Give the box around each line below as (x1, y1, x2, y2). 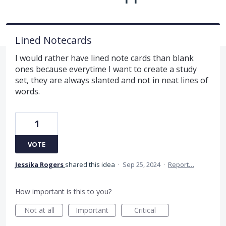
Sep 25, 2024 (123, 159, 160, 169)
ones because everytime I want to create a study (15, 63, 197, 75)
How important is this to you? (15, 186, 111, 196)
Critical (134, 205, 156, 215)
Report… (168, 159, 194, 169)
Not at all (24, 205, 54, 215)
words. (15, 85, 40, 97)
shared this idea (65, 159, 117, 169)
